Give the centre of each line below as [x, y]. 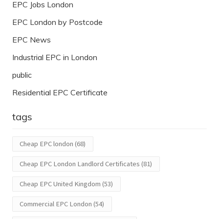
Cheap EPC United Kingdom [60, 184]
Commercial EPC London [56, 204]
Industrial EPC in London [55, 57]
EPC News [32, 40]
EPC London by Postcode [57, 22]
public [22, 75]
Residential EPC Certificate [60, 93]
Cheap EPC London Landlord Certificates [80, 164]
